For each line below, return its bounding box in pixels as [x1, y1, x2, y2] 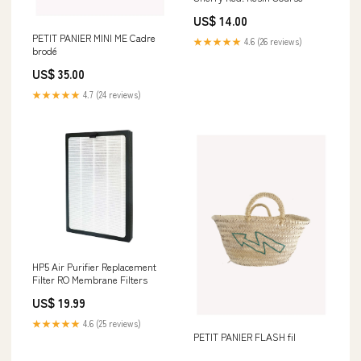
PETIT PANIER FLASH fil [193, 329, 296, 343]
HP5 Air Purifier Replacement [32, 259, 156, 273]
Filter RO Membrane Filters [32, 272, 147, 286]
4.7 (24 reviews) [81, 87, 141, 101]
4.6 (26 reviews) [242, 34, 302, 48]
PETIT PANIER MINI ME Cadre [32, 30, 156, 44]
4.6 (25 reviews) [81, 316, 141, 330]
